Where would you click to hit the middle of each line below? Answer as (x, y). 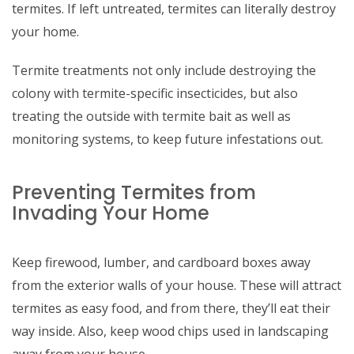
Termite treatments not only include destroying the (164, 70)
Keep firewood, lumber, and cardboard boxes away (161, 262)
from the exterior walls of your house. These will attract (177, 285)
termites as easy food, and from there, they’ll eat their (171, 308)
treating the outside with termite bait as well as (151, 116)
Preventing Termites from (134, 192)
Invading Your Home (111, 213)
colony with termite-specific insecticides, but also (155, 93)
